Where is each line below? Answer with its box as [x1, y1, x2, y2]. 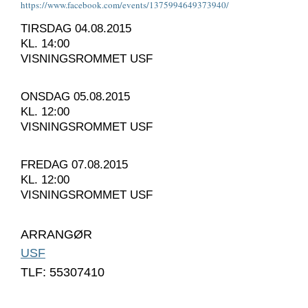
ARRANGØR [21, 227, 92, 241]
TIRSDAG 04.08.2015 [21, 21, 131, 35]
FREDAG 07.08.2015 [21, 157, 128, 171]
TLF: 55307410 [21, 265, 104, 279]
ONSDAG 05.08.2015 [21, 89, 130, 103]
